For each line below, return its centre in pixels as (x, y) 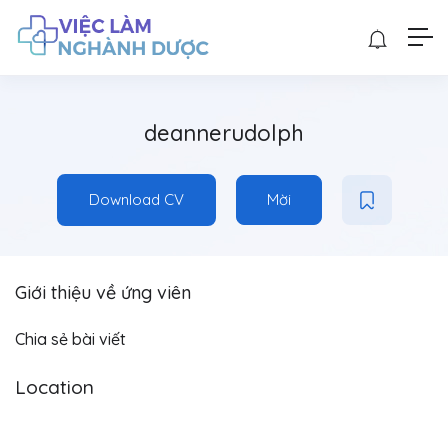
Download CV (136, 199)
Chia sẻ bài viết (70, 338)
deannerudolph (224, 132)
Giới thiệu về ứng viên (103, 292)
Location (54, 386)
